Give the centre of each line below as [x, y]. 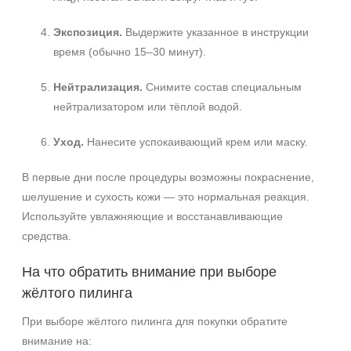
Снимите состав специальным [222, 87]
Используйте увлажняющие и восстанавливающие [152, 216]
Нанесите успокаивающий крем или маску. [196, 142]
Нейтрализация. [98, 87]
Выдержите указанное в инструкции [215, 32]
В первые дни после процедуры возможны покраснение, [168, 177]
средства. [47, 236]
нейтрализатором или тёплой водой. [148, 107]
